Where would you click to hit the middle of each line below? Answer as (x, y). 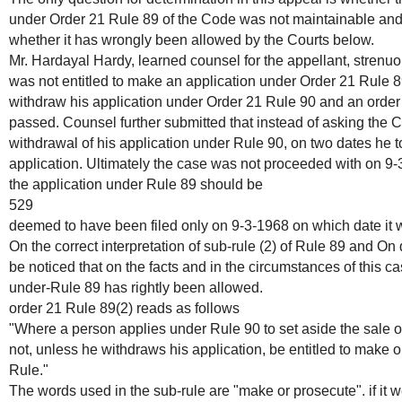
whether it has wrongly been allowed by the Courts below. (192, 40)
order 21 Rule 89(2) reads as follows (124, 309)
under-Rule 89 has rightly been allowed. (136, 288)
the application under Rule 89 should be (136, 185)
